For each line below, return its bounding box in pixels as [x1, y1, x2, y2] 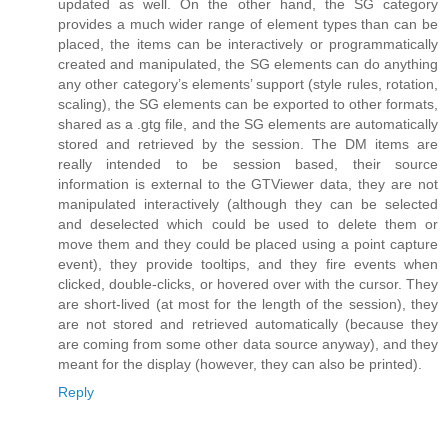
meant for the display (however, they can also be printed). [58, 356, 422, 373]
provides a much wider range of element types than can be [58, 16, 438, 33]
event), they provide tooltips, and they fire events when [58, 256, 438, 273]
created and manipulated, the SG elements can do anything [58, 56, 438, 73]
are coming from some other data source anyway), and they [58, 336, 438, 353]
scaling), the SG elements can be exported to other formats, [58, 96, 438, 113]
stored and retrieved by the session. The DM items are [58, 136, 438, 153]
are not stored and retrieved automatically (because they [58, 316, 438, 333]
